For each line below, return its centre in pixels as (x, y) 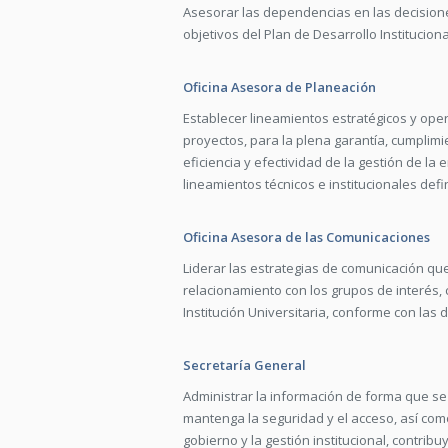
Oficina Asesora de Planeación (279, 87)
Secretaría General (244, 365)
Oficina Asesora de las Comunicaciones (306, 237)
